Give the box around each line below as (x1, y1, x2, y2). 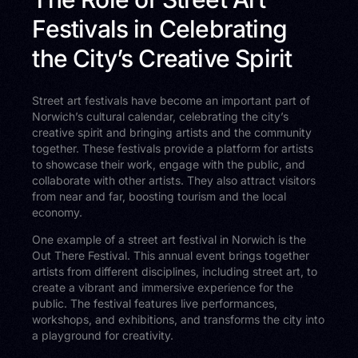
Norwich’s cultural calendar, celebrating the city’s (32, 109, 289, 124)
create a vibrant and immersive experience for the (32, 280, 294, 295)
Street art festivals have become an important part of (32, 93, 311, 108)
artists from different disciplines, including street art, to (32, 265, 318, 279)
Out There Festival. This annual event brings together (32, 249, 310, 263)
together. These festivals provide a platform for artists (32, 141, 314, 156)
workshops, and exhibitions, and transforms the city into (32, 312, 325, 327)
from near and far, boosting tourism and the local (32, 189, 287, 204)
